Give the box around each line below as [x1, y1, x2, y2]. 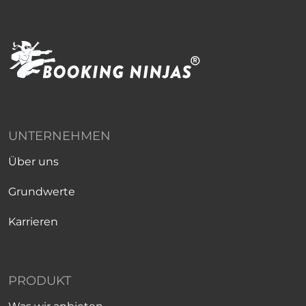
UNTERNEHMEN [8, 128, 111, 143]
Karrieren [8, 215, 58, 228]
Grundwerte [8, 185, 75, 198]
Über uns [8, 155, 59, 168]
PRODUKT [8, 273, 71, 288]
